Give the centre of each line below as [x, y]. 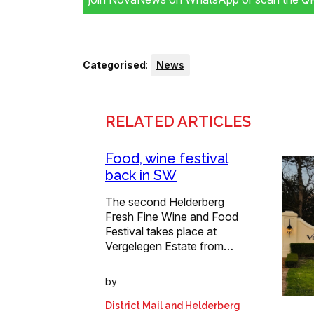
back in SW [141, 175]
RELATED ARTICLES [178, 121]
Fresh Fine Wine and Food [172, 216]
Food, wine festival [167, 158]
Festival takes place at [161, 231]
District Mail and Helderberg [173, 305]
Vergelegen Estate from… [169, 246]
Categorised [114, 64]
